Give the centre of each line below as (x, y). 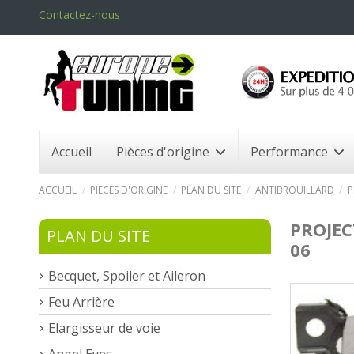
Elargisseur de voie (104, 328)
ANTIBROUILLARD (294, 190)
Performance (291, 151)
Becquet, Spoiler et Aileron (127, 275)
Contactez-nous (79, 15)
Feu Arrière (81, 301)
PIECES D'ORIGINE (129, 190)
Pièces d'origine (164, 151)
